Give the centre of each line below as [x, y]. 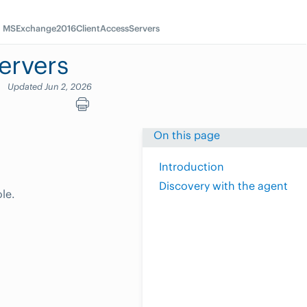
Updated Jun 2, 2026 [50, 86]
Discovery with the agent [223, 186]
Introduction [192, 167]
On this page [187, 135]
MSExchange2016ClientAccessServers [82, 28]
